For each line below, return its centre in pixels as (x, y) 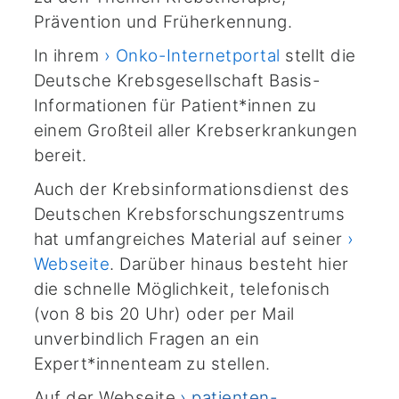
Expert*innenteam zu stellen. (152, 364)
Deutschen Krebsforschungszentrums (189, 215)
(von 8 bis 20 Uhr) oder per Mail (164, 314)
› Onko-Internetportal (192, 56)
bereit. (60, 156)
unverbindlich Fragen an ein (147, 339)
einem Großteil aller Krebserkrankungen (195, 131)
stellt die (318, 56)
